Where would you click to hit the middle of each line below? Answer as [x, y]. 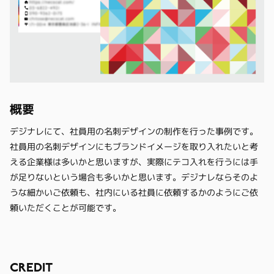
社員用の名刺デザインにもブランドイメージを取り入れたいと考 [134, 147]
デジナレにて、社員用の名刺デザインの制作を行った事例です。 [134, 131]
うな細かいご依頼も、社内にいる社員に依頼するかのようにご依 [134, 193]
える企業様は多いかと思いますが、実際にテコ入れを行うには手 [134, 162]
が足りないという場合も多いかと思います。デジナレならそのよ [134, 177]
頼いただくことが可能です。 [65, 208]
